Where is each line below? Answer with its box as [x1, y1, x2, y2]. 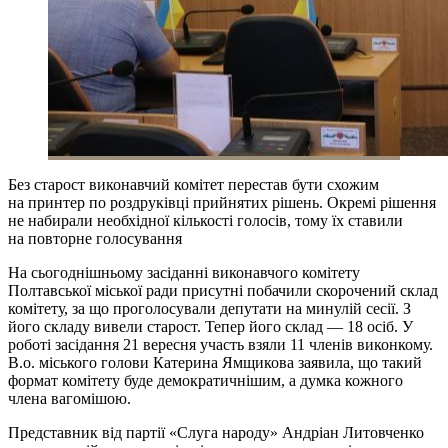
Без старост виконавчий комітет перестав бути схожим [8, 175, 379, 193]
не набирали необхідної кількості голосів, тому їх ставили [8, 211, 403, 229]
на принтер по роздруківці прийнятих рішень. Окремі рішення [8, 193, 436, 211]
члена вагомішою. [8, 389, 131, 407]
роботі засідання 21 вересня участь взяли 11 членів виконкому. [8, 335, 433, 353]
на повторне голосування [8, 229, 182, 247]
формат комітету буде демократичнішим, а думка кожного [8, 371, 403, 389]
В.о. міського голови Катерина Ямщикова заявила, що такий [8, 353, 422, 371]
